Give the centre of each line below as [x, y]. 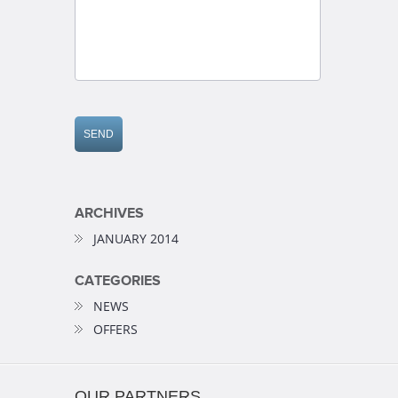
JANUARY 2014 [136, 238]
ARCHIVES [109, 213]
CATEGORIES [118, 281]
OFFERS [115, 329]
